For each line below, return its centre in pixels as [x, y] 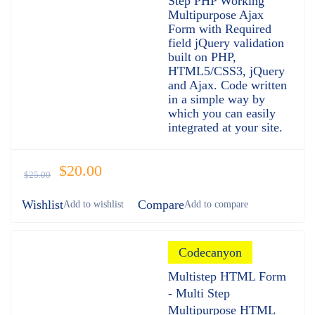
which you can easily [222, 113]
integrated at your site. [225, 127]
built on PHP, [202, 57]
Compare [161, 205]
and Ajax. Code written [227, 85]
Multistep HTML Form [227, 276]
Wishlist [43, 205]
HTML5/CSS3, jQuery [226, 71]
